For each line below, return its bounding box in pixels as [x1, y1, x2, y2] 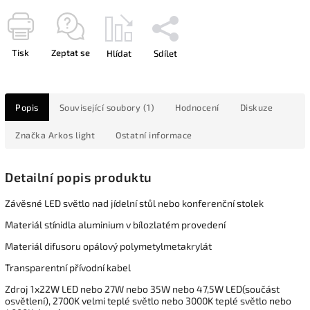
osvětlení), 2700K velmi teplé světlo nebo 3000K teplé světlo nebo [5, 295, 291, 307]
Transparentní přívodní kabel [5, 262, 131, 274]
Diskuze [239, 101, 273, 113]
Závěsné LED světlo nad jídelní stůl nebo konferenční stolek [5, 197, 264, 210]
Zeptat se [51, 46, 90, 58]
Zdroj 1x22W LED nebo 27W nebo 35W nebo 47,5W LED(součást [5, 283, 280, 295]
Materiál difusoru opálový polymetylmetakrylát [5, 240, 212, 253]
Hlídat [107, 47, 131, 59]
